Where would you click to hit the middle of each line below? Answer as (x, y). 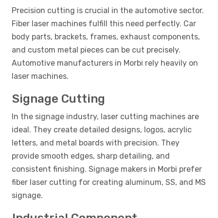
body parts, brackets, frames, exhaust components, (106, 37)
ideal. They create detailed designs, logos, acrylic (102, 130)
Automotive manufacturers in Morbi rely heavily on (105, 63)
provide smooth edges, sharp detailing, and (91, 156)
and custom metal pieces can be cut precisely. (96, 50)
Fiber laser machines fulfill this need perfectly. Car (104, 24)
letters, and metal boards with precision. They (96, 143)
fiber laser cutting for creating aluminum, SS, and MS (109, 182)
